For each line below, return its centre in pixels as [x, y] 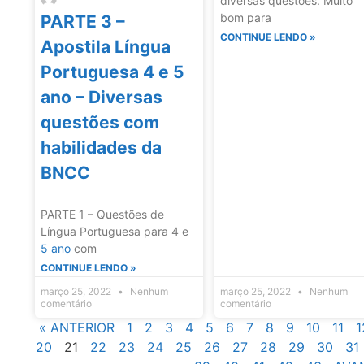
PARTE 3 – [83, 21]
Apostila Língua [106, 46]
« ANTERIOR [76, 327]
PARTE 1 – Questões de [102, 214]
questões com [100, 122]
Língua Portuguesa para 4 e [115, 231]
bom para [246, 18]
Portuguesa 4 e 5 [113, 71]
